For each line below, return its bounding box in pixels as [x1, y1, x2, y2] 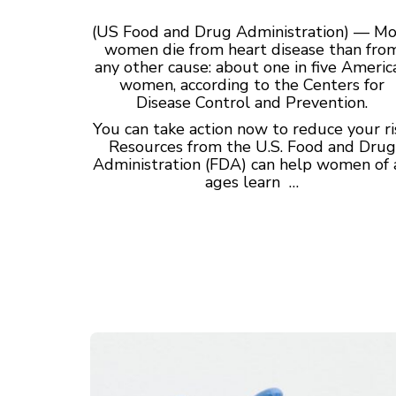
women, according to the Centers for [119, 73, 385, 95]
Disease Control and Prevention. [136, 91, 369, 113]
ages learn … [205, 171, 300, 193]
